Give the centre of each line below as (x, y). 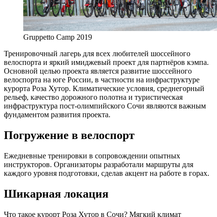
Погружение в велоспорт (69, 135)
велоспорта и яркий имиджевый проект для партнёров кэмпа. (106, 62)
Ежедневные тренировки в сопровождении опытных (92, 155)
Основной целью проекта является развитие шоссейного (98, 71)
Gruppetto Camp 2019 (58, 37)
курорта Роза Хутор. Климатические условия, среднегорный (104, 88)
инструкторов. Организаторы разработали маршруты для (99, 164)
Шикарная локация (56, 194)
